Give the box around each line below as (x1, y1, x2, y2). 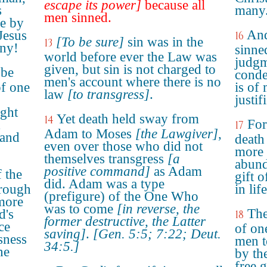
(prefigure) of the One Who (44, 189, 198, 204)
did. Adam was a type (44, 176, 164, 191)
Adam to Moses (44, 126, 135, 141)
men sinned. (44, 10, 111, 25)
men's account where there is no (44, 74, 221, 89)
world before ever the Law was (44, 49, 217, 64)
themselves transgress (44, 151, 167, 166)
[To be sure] (56, 35, 124, 49)
